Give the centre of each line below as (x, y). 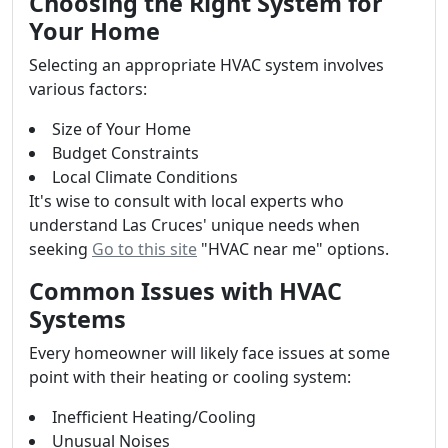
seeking (60, 249)
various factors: (88, 89)
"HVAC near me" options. (293, 249)
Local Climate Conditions (145, 177)
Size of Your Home (121, 129)
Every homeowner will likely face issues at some (209, 353)
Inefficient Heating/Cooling (154, 417)
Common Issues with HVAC (185, 291)
